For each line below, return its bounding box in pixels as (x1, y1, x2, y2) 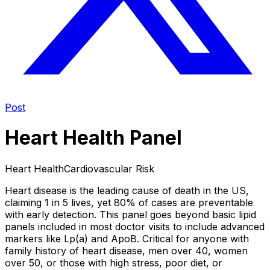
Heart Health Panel (5, 126, 182, 150)
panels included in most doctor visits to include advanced (5, 220, 265, 233)
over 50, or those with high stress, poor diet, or (5, 256, 222, 269)
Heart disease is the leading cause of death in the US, (5, 184, 249, 196)
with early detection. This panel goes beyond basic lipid (5, 208, 256, 221)
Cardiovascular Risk (64, 162, 154, 175)
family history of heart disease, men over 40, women (5, 244, 248, 257)
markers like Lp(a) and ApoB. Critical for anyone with (5, 232, 249, 245)
